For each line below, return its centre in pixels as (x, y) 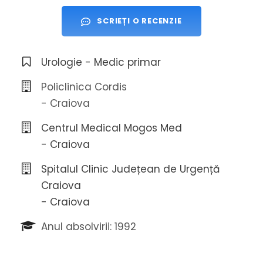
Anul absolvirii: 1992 (89, 227)
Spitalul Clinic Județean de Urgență (130, 169)
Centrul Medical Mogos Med (112, 128)
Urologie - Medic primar (101, 63)
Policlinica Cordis (84, 87)
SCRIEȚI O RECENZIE (139, 21)
